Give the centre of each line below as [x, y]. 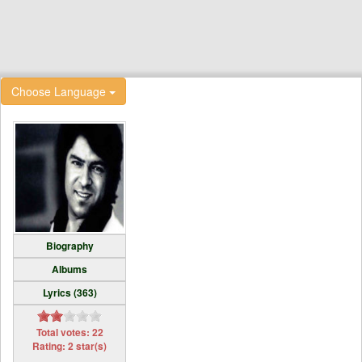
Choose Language [60, 91]
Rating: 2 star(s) [69, 346]
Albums [69, 269]
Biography [69, 246]
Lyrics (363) [69, 293]
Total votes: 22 [69, 332]
